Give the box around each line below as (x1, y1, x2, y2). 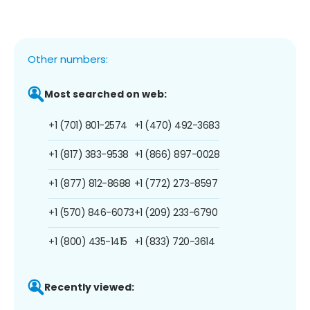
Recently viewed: (44, 280, 134, 294)
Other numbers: (28, 51, 108, 66)
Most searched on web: (44, 86, 167, 101)
